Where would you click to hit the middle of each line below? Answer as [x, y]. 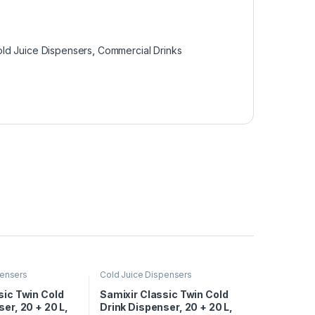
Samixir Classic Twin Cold [164, 294]
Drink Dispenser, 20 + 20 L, [166, 307]
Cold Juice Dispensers [146, 275]
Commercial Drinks [140, 51]
